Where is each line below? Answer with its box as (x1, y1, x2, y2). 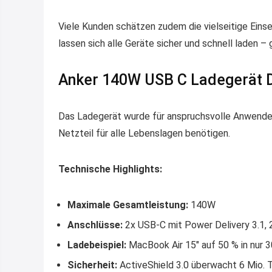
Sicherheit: (67, 259, 117, 271)
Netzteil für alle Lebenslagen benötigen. (58, 127, 230, 139)
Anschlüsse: (67, 219, 123, 231)
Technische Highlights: (58, 163, 162, 175)
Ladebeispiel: (67, 239, 126, 251)
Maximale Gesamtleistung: (67, 199, 188, 211)
